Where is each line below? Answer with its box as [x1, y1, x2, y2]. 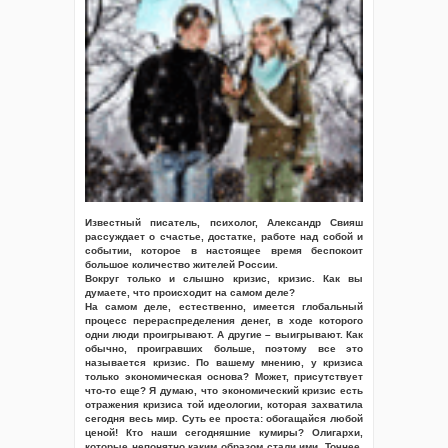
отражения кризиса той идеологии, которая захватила [85, 399, 363, 410]
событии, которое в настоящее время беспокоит [85, 245, 363, 256]
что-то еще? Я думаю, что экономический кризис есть [85, 385, 363, 396]
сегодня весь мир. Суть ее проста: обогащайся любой [85, 413, 363, 424]
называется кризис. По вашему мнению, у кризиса [85, 357, 363, 368]
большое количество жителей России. [85, 259, 278, 270]
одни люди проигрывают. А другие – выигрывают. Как [85, 329, 363, 340]
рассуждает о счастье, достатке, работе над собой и [85, 231, 363, 242]
